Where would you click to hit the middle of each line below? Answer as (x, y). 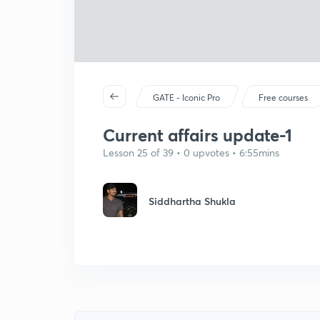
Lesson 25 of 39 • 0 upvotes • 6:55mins (191, 152)
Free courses (284, 97)
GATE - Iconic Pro (187, 97)
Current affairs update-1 (197, 135)
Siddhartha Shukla (192, 201)
